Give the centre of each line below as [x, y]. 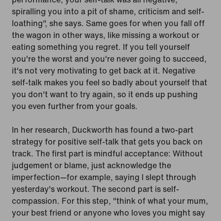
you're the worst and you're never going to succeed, [109, 59]
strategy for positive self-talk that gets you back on [107, 142]
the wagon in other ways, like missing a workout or [106, 35]
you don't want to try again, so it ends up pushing [105, 94]
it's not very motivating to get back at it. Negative [104, 71]
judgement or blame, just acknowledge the [92, 166]
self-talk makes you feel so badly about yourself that [110, 83]
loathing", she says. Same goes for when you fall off [108, 23]
